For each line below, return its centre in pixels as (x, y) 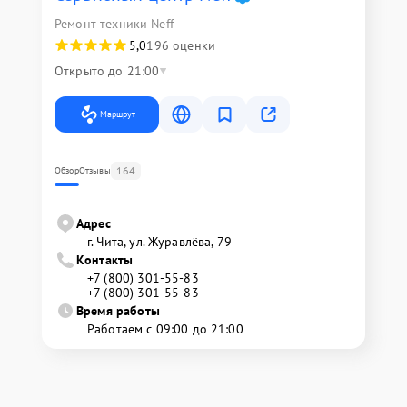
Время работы (118, 310)
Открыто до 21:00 (107, 70)
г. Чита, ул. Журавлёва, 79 (159, 241)
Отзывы (94, 170)
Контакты (105, 259)
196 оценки (181, 45)
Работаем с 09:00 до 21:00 (165, 328)
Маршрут (118, 114)
